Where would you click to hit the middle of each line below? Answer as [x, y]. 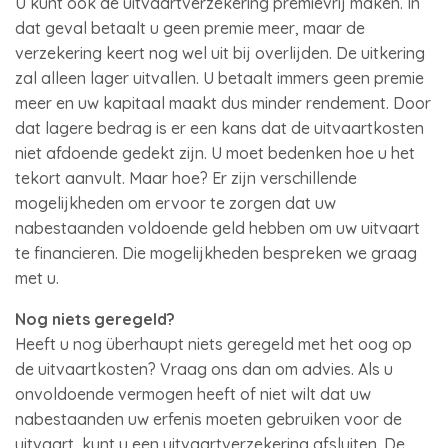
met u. [37, 278]
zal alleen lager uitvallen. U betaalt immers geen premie [219, 78]
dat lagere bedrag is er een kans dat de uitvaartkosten [219, 128]
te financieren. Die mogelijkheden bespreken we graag [216, 253]
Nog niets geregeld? [95, 319]
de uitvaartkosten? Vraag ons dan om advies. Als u [204, 369]
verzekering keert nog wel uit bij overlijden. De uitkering [220, 53]
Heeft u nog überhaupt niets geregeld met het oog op [213, 344]
